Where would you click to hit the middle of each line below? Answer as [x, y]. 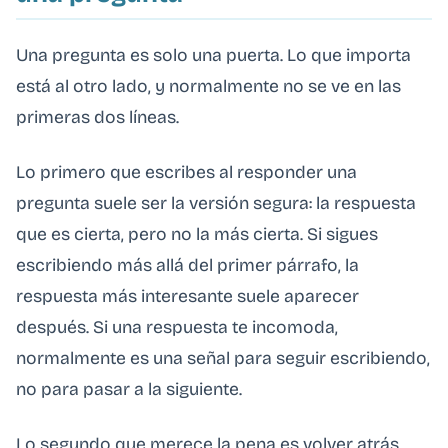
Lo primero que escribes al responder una [186, 172]
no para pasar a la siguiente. [129, 389]
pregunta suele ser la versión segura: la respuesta [216, 203]
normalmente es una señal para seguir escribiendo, [223, 358]
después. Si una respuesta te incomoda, [177, 327]
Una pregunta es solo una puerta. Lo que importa [213, 55]
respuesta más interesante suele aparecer [187, 296]
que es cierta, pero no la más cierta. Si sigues [197, 234]
